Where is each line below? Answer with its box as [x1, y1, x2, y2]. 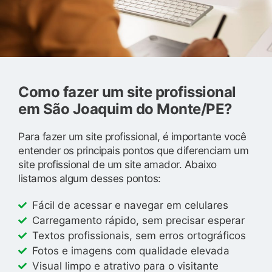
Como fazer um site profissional [18, 83, 236, 101]
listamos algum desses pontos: [18, 172, 161, 185]
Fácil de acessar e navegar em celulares [32, 199, 228, 211]
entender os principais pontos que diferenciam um [18, 144, 248, 157]
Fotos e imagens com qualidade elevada [32, 244, 229, 257]
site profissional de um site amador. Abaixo [18, 158, 217, 171]
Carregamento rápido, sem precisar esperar [32, 214, 245, 226]
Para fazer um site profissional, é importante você [18, 130, 246, 143]
